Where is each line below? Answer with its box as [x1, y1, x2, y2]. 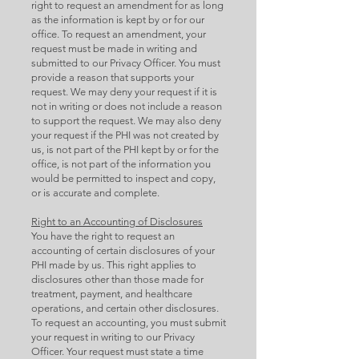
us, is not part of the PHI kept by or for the [31, 143, 219, 155]
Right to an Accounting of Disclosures [31, 216, 203, 228]
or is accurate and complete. [31, 187, 159, 199]
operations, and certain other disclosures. [31, 302, 219, 314]
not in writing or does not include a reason [31, 100, 222, 112]
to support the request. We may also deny [31, 115, 221, 127]
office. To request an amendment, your [31, 28, 206, 40]
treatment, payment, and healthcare [31, 288, 192, 300]
